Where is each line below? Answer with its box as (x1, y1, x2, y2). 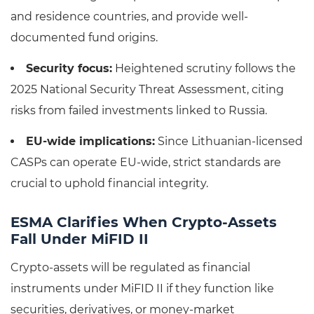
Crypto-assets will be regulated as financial (11, 261, 250, 275)
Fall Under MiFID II (11, 231, 149, 248)
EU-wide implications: (26, 135, 155, 149)
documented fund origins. (11, 31, 158, 45)
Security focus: (26, 62, 112, 76)
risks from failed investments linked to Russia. (11, 104, 267, 118)
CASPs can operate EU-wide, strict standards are (11, 156, 281, 170)
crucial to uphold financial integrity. (11, 177, 208, 191)
